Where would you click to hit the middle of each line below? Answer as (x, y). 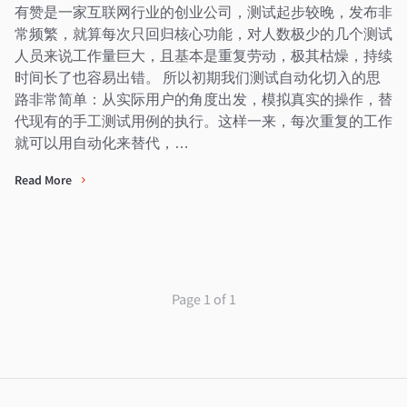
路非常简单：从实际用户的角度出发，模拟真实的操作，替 (203, 99)
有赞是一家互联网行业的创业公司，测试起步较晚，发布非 (203, 12)
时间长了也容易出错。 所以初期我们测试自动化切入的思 (198, 77)
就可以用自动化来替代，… (102, 143)
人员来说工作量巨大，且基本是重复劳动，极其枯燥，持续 (203, 55)
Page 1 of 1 (203, 299)
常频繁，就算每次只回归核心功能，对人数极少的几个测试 (203, 34)
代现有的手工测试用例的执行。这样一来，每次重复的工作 (203, 121)
